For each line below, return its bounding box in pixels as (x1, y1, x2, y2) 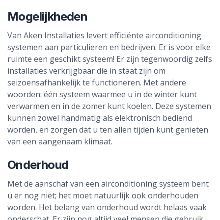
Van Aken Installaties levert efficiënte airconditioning (7, 30, 201, 41)
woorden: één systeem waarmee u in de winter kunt (7, 89, 197, 100)
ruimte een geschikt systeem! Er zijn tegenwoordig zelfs (7, 54, 212, 64)
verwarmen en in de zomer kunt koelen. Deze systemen (7, 101, 211, 111)
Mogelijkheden (7, 9, 88, 24)
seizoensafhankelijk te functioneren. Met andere (7, 77, 186, 88)
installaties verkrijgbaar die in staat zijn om (7, 65, 165, 76)
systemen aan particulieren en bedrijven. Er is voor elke (7, 42, 211, 53)
